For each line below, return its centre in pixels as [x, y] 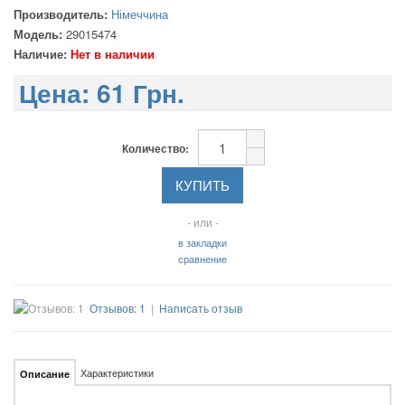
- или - [202, 222]
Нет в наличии [111, 54]
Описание [45, 374]
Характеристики [117, 372]
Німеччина [140, 14]
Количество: [155, 148]
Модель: [38, 34]
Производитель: [61, 14]
